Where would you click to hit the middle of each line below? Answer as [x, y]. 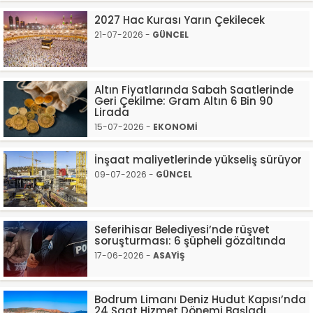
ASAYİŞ [169, 255]
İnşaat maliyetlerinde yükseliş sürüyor [198, 160]
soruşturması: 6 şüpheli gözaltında [190, 241]
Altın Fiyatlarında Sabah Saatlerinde [194, 90]
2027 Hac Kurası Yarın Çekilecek [180, 20]
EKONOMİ [175, 127]
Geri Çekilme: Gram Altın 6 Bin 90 [184, 101]
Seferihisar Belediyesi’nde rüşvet [182, 230]
